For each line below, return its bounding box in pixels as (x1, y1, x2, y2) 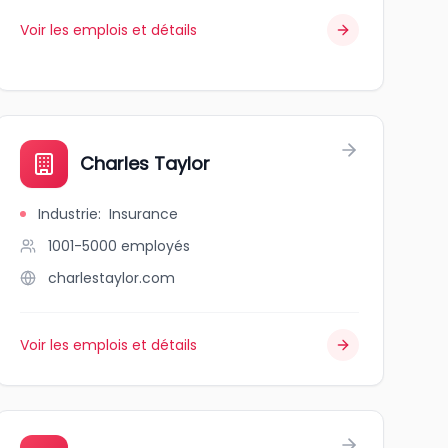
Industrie (37, 204, 98, 224)
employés (120, 236, 190, 256)
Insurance (108, 204, 178, 224)
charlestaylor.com (47, 268, 175, 288)
